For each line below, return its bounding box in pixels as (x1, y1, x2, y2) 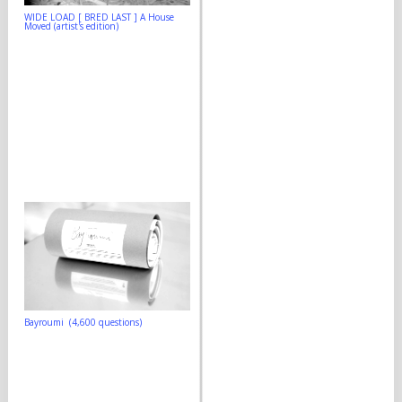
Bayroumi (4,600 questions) (24, 316, 142, 329)
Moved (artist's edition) (24, 19, 118, 32)
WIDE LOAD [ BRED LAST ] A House (24, 10, 174, 23)
